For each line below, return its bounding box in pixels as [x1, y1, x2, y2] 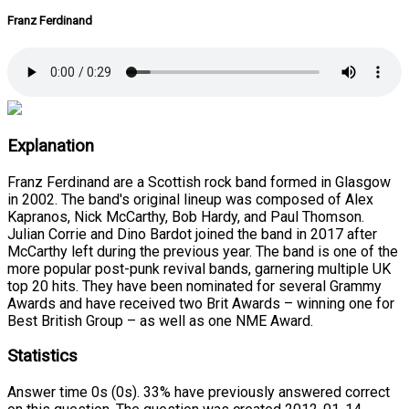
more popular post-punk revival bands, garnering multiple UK [7, 259, 391, 278]
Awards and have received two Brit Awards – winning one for [7, 294, 394, 312]
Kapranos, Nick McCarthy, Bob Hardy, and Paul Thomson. [7, 207, 364, 225]
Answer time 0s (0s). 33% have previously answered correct [7, 383, 390, 401]
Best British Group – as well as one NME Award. [7, 311, 313, 330]
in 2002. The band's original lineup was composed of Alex [7, 190, 373, 208]
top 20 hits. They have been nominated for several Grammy [7, 277, 382, 295]
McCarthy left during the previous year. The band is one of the [7, 242, 398, 260]
